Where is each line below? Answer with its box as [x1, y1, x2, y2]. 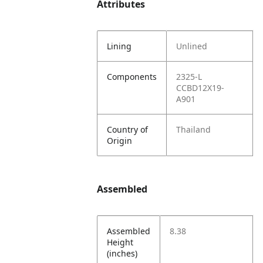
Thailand [176, 124, 211, 135]
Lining [107, 41, 132, 52]
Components [107, 71, 157, 82]
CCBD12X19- [176, 82, 225, 93]
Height [107, 237, 134, 248]
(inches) [107, 248, 138, 259]
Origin [107, 135, 133, 146]
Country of [107, 124, 149, 135]
